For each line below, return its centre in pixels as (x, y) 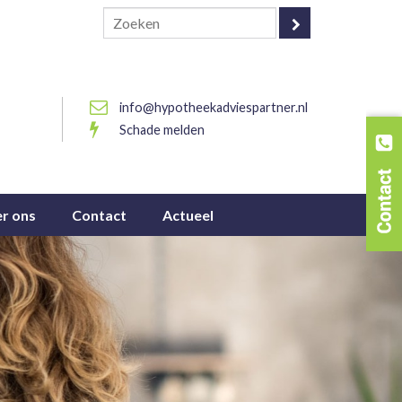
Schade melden (162, 130)
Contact (99, 214)
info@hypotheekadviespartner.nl (213, 107)
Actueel (188, 214)
